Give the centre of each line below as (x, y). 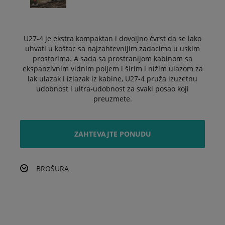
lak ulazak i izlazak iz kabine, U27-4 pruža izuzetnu (113, 79)
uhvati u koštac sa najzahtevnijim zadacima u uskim (113, 48)
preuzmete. (113, 99)
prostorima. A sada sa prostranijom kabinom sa (113, 59)
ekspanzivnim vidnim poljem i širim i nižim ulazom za (113, 69)
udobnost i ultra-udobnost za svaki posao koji (113, 89)
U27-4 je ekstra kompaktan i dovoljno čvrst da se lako (113, 38)
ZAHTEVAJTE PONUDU (113, 134)
